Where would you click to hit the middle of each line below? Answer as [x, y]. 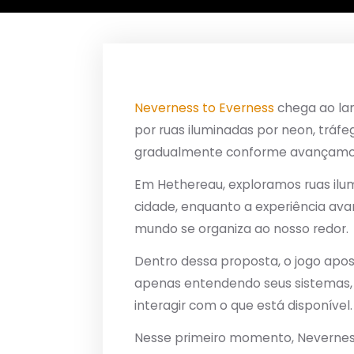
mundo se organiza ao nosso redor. [241, 229]
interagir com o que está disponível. [243, 306]
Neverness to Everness [204, 108]
